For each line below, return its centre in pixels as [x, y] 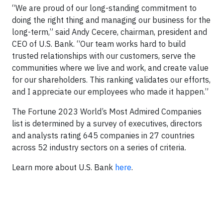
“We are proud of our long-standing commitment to [104, 8]
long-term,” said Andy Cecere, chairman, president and [110, 32]
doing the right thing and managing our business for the [111, 20]
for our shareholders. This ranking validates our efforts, [111, 80]
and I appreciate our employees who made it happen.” [110, 92]
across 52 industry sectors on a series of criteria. [99, 147]
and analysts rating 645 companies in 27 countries [103, 135]
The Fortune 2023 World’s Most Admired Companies [107, 111]
